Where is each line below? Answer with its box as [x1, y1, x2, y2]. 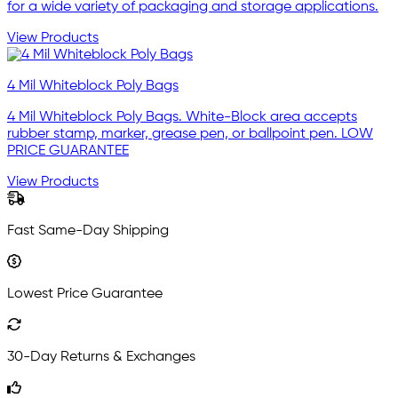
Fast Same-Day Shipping [7, 224, 169, 239]
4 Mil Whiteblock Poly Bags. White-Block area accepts [7, 110, 357, 125]
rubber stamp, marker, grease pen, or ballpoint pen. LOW [7, 127, 373, 142]
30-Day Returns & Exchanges [7, 350, 195, 365]
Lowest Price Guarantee [7, 287, 163, 302]
